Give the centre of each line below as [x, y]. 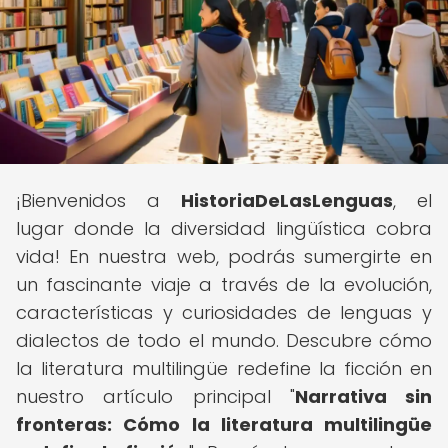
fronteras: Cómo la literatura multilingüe [224, 424]
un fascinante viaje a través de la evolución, [224, 284]
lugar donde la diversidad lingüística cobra [224, 228]
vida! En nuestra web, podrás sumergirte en [224, 256]
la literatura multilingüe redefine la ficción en [224, 368]
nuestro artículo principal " [155, 396]
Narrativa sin [363, 396]
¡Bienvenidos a [98, 200]
